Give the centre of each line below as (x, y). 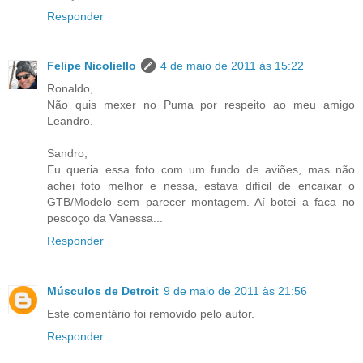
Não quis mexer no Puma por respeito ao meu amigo (201, 105)
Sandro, (67, 154)
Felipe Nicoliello (92, 66)
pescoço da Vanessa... (105, 218)
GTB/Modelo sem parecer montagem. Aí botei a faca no (201, 202)
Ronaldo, (70, 89)
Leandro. (70, 121)
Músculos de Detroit (103, 291)
